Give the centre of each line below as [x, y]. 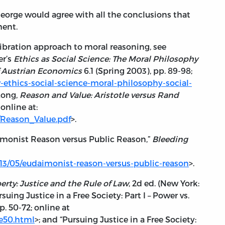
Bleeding [170, 139]
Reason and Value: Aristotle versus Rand [99, 95]
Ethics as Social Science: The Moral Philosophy [106, 59]
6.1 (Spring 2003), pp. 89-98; [137, 71]
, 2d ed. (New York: [164, 183]
